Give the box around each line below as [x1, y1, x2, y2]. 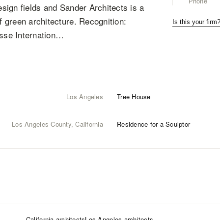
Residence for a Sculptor [117, 119, 191, 129]
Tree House [117, 92, 151, 101]
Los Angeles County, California [12, 119, 103, 129]
